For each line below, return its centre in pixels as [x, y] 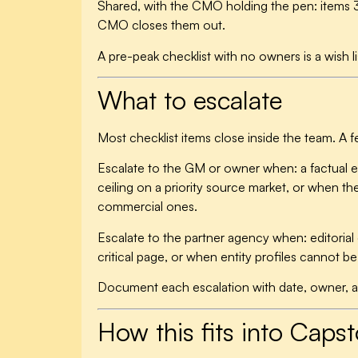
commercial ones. [147, 207]
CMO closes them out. [161, 25]
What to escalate [190, 99]
